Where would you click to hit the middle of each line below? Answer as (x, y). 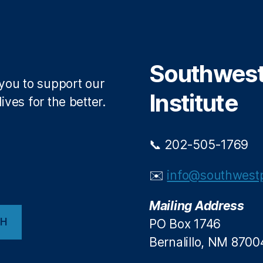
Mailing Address (197, 205)
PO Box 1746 (185, 224)
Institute (194, 103)
